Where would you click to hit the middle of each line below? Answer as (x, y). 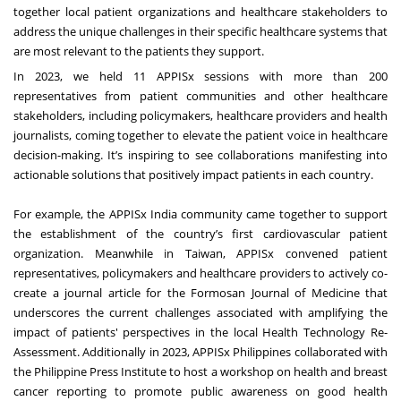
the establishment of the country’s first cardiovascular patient (200, 233)
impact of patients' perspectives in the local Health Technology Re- (200, 332)
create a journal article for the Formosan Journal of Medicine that (200, 292)
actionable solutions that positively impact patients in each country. (193, 174)
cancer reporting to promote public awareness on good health (200, 391)
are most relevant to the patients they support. (140, 51)
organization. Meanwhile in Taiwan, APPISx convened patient (200, 253)
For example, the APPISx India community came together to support (200, 213)
